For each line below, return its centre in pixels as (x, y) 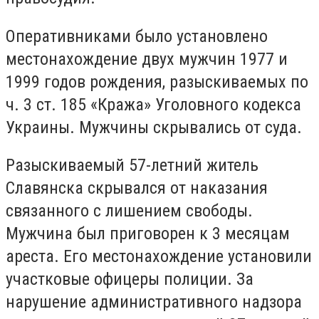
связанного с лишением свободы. (129, 211)
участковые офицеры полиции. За (130, 279)
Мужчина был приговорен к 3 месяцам (148, 234)
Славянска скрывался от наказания (137, 188)
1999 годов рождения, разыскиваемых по (157, 82)
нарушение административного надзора (154, 302)
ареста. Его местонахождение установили (159, 257)
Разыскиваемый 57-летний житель (132, 166)
